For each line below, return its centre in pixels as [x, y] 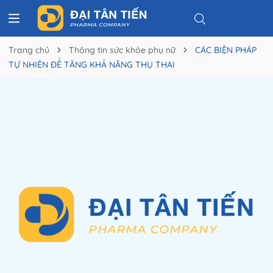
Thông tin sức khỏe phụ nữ [122, 50]
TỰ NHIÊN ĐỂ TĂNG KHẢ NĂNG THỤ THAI [92, 65]
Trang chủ [29, 50]
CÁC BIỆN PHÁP [226, 50]
